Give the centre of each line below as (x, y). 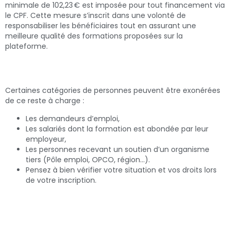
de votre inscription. (61, 180)
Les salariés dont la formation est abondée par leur (117, 129)
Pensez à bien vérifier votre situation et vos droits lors (121, 170)
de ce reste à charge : (45, 101)
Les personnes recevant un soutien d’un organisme (118, 149)
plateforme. (26, 46)
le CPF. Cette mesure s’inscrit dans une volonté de (95, 15)
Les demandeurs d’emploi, (73, 118)
